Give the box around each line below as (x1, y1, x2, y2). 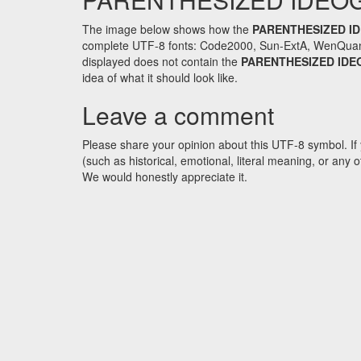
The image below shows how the (82, 21, 252, 38)
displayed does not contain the (82, 53, 241, 70)
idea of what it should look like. (82, 69, 238, 86)
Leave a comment (82, 98, 274, 133)
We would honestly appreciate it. (82, 168, 247, 185)
